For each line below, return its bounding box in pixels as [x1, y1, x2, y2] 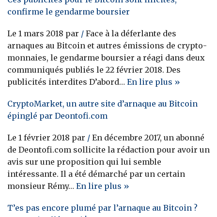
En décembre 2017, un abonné [90, 133, 204, 143]
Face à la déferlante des [84, 29, 176, 39]
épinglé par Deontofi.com [7, 111, 108, 121]
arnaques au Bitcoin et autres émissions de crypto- [7, 41, 207, 51]
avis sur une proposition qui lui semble [7, 157, 161, 167]
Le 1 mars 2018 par [7, 29, 81, 39]
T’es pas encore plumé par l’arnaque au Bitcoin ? [7, 203, 198, 213]
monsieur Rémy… [7, 181, 76, 191]
